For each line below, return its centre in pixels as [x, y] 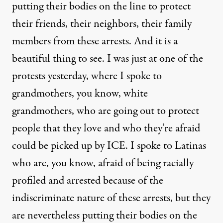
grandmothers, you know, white [80, 93]
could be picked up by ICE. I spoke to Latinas [109, 146]
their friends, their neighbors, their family [102, 24]
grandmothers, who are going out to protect [106, 111]
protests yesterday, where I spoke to [87, 76]
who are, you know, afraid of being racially [103, 163]
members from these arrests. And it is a [95, 41]
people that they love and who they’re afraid [106, 128]
